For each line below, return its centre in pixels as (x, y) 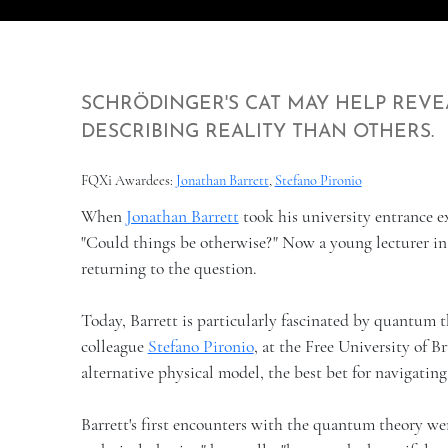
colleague (114, 347)
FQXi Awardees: (128, 181)
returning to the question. (168, 269)
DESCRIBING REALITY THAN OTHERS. (257, 133)
